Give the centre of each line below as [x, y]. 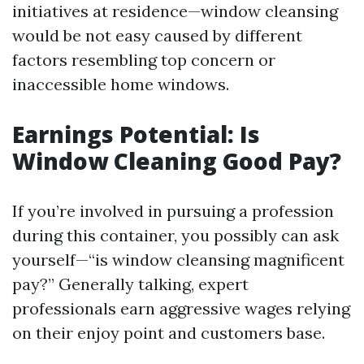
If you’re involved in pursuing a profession [173, 211]
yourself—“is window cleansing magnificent [178, 260]
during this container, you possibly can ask [175, 235]
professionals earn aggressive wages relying [181, 308]
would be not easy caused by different [157, 35]
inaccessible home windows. [121, 84]
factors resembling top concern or [144, 60]
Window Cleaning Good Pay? [177, 161]
